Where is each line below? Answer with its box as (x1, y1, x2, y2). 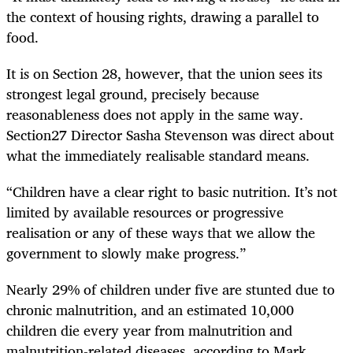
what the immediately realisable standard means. (6, 143, 310, 167)
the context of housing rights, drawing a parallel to (6, 4, 319, 28)
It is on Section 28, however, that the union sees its (6, 61, 322, 85)
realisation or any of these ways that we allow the (6, 221, 315, 245)
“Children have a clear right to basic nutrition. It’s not (6, 180, 337, 204)
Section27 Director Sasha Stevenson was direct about (6, 122, 334, 147)
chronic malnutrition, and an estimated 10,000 (6, 298, 294, 322)
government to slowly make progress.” (6, 241, 246, 266)
